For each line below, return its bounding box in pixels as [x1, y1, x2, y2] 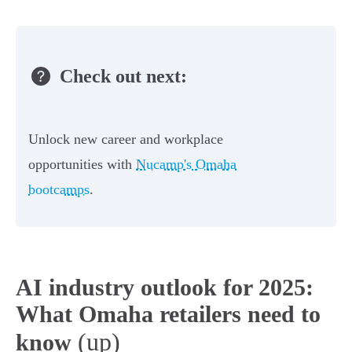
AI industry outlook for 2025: [16, 274, 313, 301]
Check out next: [60, 65, 187, 86]
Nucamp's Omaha [136, 156, 236, 173]
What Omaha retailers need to [16, 301, 321, 328]
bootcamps [28, 181, 90, 198]
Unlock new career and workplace [28, 131, 223, 148]
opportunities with [28, 156, 136, 173]
